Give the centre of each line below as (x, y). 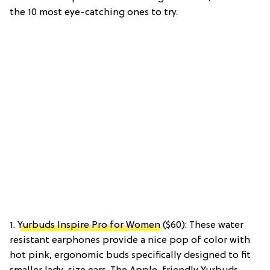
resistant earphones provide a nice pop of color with (130, 241)
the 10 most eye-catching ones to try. (94, 13)
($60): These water (202, 226)
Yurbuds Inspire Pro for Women (89, 226)
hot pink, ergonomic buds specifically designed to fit (130, 256)
